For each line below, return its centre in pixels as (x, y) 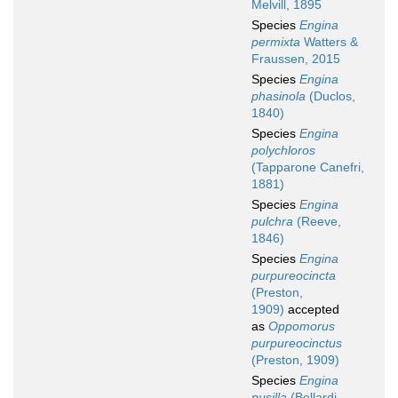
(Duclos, (330, 96)
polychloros (283, 151)
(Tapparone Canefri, (308, 167)
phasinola (279, 96)
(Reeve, (317, 222)
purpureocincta (294, 276)
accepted (312, 310)
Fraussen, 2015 (296, 59)
